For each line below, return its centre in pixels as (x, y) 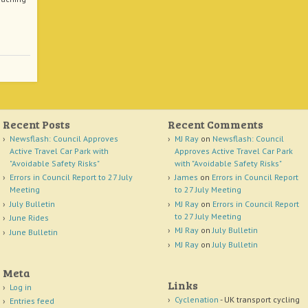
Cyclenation (196, 299)
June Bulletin (33, 232)
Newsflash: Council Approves (64, 139)
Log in (20, 287)
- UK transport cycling (259, 299)
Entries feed (32, 300)
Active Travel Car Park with (59, 151)
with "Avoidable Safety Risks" (228, 163)
